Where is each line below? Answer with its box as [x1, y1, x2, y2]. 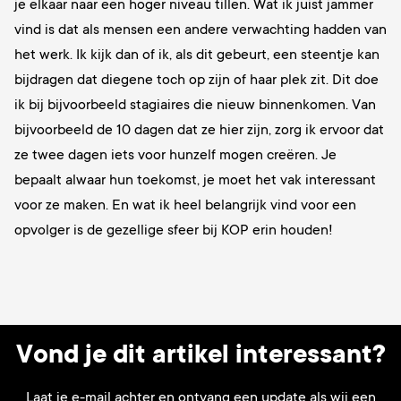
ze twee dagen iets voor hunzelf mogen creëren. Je [14, 147, 337, 164]
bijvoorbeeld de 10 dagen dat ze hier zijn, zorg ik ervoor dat [14, 122, 384, 139]
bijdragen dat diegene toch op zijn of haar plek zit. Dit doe [14, 72, 379, 89]
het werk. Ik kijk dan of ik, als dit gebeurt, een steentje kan [14, 47, 380, 64]
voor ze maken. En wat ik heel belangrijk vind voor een [14, 197, 356, 214]
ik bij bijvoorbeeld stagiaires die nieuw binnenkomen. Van [14, 97, 376, 114]
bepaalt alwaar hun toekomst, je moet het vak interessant [14, 172, 376, 189]
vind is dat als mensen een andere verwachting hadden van [14, 21, 387, 38]
